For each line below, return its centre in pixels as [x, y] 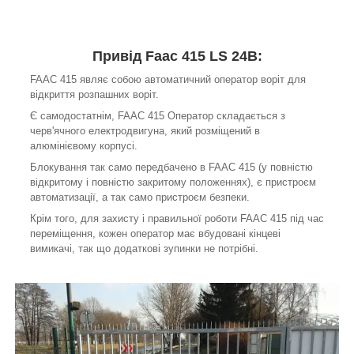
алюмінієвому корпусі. [84, 145]
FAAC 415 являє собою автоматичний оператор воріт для [168, 79]
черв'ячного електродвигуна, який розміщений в [145, 130]
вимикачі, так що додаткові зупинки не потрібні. [144, 248]
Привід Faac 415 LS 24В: [177, 56]
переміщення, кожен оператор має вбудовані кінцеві [155, 233]
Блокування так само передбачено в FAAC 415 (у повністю [171, 167]
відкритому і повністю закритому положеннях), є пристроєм [173, 182]
